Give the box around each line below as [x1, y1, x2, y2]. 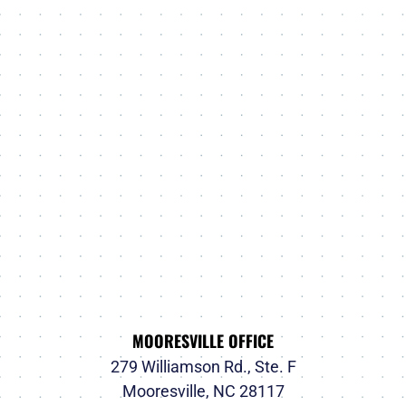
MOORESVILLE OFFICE [132, 329, 274, 353]
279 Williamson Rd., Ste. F [110, 357, 296, 377]
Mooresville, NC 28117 [121, 382, 285, 401]
